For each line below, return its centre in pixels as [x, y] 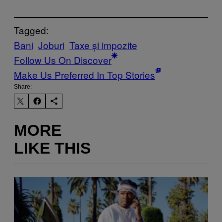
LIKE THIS [52, 148]
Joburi [51, 45]
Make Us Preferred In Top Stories [84, 74]
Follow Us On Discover [63, 59]
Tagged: [31, 30]
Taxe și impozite [103, 45]
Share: [23, 86]
